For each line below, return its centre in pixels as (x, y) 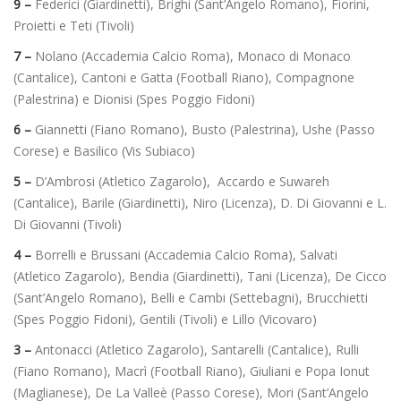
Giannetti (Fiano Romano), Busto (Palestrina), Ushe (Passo (203, 129)
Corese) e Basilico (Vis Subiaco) (104, 150)
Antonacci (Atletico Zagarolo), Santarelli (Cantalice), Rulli (195, 349)
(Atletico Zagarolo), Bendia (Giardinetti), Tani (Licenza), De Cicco (200, 276)
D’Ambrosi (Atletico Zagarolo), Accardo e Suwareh (182, 181)
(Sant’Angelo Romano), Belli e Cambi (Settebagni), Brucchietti (191, 297)
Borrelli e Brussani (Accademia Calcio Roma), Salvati (184, 254)
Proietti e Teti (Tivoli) (74, 25)
